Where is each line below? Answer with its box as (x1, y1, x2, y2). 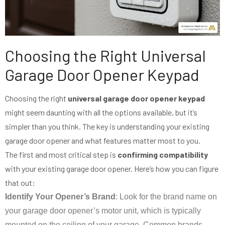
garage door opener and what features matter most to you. (5, 136, 200, 146)
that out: (5, 178, 35, 188)
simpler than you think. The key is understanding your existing (5, 122, 209, 132)
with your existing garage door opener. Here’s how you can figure (5, 164, 218, 174)
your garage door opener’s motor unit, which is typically (5, 206, 201, 215)
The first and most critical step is (5, 150, 118, 160)
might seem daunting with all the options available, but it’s (5, 107, 197, 118)
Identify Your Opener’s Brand (5, 192, 116, 201)
